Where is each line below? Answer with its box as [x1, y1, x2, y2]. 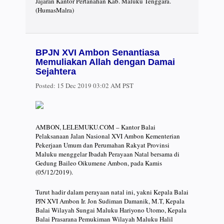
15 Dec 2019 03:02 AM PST [55, 81, 133, 90]
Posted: [35, 81, 55, 90]
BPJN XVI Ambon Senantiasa [35, 47, 159, 58]
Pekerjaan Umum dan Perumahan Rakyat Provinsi [35, 140, 169, 149]
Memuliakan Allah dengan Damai [35, 57, 175, 67]
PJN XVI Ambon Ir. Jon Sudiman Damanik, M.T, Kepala [35, 196, 184, 205]
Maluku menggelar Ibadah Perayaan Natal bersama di [35, 149, 179, 158]
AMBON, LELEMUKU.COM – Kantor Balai [35, 122, 155, 131]
